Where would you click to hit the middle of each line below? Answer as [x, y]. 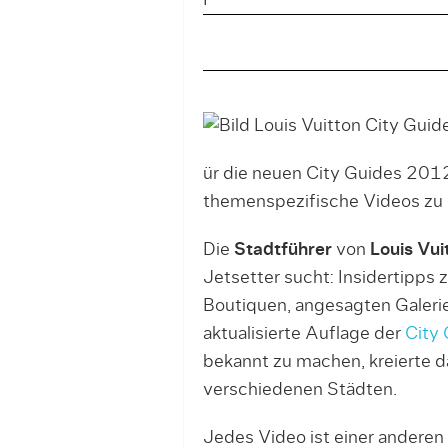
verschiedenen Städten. [299, 389]
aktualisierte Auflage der [303, 333]
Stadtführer [282, 249]
